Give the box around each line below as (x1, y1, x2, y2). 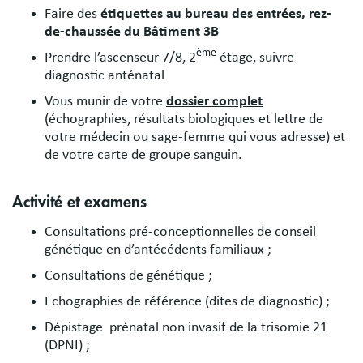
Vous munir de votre (45, 93, 166, 109)
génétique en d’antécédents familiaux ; (45, 242, 271, 258)
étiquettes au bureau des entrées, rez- (100, 6, 331, 21)
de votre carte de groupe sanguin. (45, 147, 242, 162)
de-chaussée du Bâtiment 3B (45, 23, 219, 39)
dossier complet (166, 93, 263, 109)
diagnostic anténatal (45, 67, 164, 83)
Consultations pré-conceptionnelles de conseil (45, 224, 316, 240)
